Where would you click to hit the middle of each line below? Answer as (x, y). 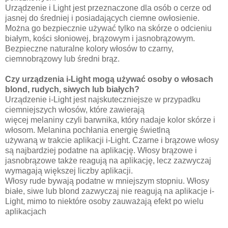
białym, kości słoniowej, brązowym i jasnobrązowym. (100, 39)
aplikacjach (26, 212)
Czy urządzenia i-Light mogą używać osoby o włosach (109, 79)
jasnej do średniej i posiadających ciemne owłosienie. (102, 18)
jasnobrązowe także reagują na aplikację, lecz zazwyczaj (108, 161)
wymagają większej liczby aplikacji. (69, 171)
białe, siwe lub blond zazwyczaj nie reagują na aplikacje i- (110, 191)
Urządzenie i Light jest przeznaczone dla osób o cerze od (108, 8)
